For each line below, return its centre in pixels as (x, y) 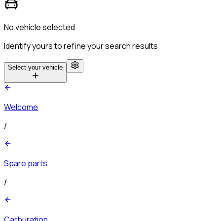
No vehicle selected (39, 27)
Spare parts (26, 163)
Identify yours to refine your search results (81, 46)
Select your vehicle (35, 67)
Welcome (21, 107)
